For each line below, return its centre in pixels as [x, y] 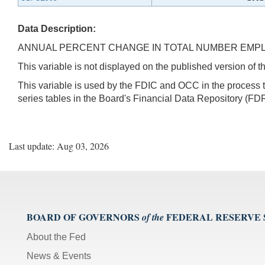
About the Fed [56, 237]
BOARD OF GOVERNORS [83, 216]
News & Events [59, 256]
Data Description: [57, 28]
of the [153, 217]
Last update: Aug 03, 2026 [59, 146]
